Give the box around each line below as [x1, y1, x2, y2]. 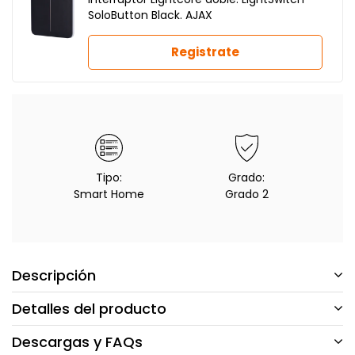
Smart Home [73, 186, 144, 203]
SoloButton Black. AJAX [88, 7, 212, 24]
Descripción [12, 265, 96, 285]
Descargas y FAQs [12, 332, 143, 353]
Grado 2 [224, 186, 269, 203]
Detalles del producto [12, 299, 166, 319]
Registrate [171, 44, 239, 61]
